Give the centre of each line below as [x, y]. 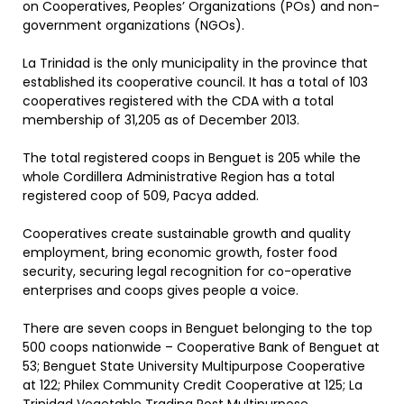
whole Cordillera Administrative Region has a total [179, 177]
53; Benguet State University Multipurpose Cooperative [194, 366]
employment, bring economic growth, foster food [180, 252]
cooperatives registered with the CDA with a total [178, 101]
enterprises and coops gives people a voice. [161, 290]
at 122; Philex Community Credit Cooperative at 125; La [193, 385]
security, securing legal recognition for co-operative [187, 271]
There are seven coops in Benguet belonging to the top [197, 328]
